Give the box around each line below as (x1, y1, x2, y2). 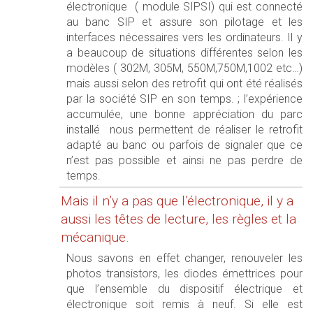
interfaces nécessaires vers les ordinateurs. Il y (66, 31, 303, 44)
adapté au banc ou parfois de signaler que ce (66, 138, 303, 152)
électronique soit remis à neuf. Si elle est (66, 298, 303, 311)
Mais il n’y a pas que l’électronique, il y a (61, 193, 293, 209)
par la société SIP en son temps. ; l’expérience (66, 92, 303, 105)
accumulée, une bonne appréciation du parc (66, 108, 303, 121)
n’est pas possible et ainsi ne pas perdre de (66, 154, 303, 167)
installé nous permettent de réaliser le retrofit (66, 123, 303, 136)
